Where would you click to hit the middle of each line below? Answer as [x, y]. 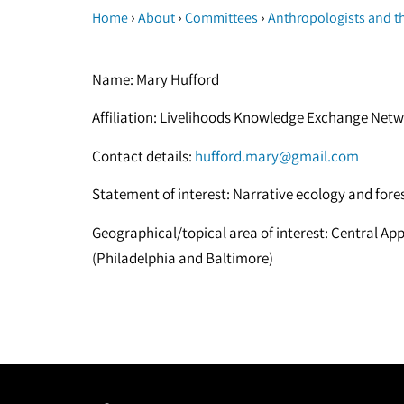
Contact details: [143, 156]
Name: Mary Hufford [156, 79]
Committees [221, 18]
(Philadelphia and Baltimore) [183, 257]
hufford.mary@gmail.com [277, 156]
